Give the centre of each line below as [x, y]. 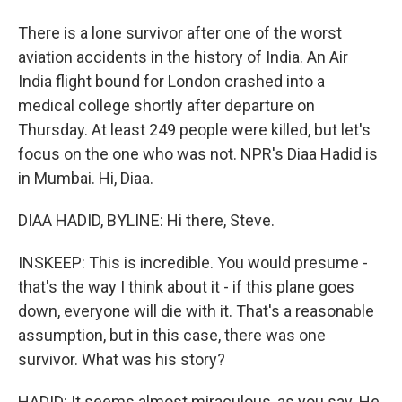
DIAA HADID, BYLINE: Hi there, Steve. [146, 220]
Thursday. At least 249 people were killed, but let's [194, 130]
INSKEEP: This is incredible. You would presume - [193, 262]
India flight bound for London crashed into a [171, 81]
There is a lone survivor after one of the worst [180, 33]
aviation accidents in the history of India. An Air [183, 57]
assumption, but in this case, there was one [172, 335]
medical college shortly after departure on [166, 105]
